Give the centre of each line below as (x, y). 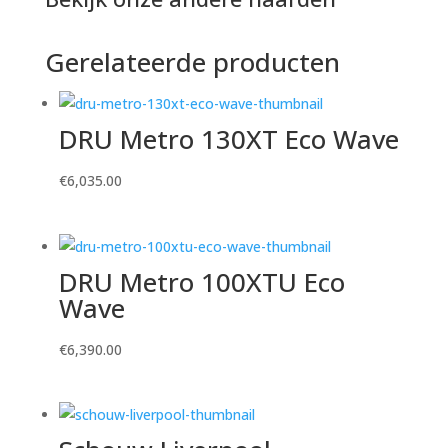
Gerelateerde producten (192, 62)
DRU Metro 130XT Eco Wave (228, 139)
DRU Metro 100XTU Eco (201, 281)
